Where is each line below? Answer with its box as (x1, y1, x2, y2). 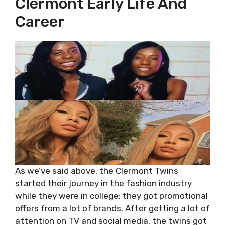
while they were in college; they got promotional (15, 191, 208, 201)
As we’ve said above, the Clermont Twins (15, 166, 178, 176)
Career (15, 13, 64, 31)
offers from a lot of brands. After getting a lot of (15, 203, 210, 213)
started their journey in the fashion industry (15, 178, 192, 188)
